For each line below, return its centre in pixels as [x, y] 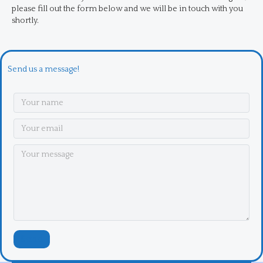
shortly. [25, 20]
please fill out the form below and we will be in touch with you [127, 9]
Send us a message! [43, 69]
